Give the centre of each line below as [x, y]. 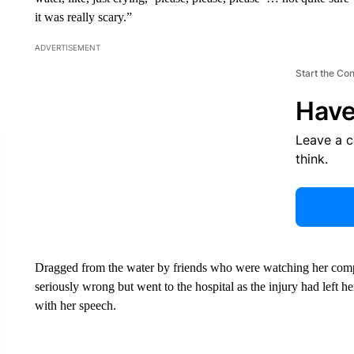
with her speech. [75, 305]
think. [311, 159]
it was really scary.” [83, 17]
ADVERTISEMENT [67, 47]
